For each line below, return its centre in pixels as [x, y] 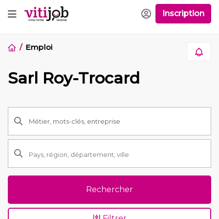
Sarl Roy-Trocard [74, 78]
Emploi [39, 47]
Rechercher [109, 189]
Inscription [183, 14]
